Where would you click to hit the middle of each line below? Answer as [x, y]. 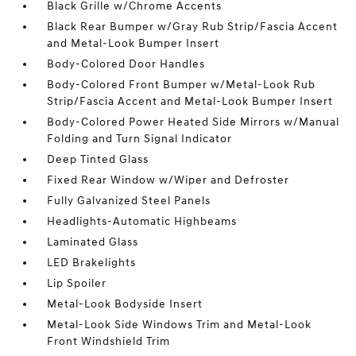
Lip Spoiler [77, 283]
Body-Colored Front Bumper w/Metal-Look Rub [182, 85]
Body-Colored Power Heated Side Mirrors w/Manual [193, 122]
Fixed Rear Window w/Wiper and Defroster [168, 180]
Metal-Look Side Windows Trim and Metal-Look [180, 325]
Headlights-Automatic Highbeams [142, 221]
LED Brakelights [92, 263]
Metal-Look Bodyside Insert [125, 304]
